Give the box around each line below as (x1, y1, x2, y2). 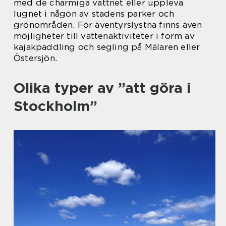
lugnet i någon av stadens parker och (14, 9, 175, 19)
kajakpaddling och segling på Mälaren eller (14, 42, 200, 52)
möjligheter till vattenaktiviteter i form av (14, 31, 195, 41)
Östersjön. (14, 53, 57, 63)
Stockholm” (14, 97, 97, 115)
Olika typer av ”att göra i (14, 79, 191, 96)
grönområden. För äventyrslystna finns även (14, 20, 202, 30)
